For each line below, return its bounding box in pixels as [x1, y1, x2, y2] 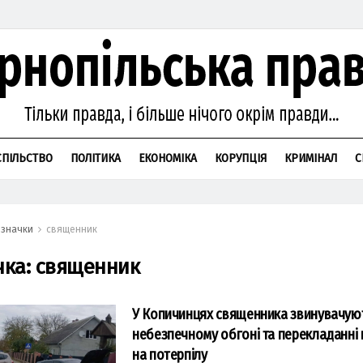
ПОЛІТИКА [70, 151, 121, 165]
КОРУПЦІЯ [215, 151, 267, 165]
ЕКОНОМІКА [139, 151, 197, 165]
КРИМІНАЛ [284, 151, 337, 165]
